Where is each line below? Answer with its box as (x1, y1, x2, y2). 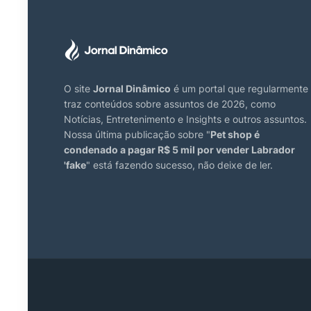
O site (64, 83, 93, 95)
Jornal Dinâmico (93, 83, 171, 95)
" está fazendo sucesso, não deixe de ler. (86, 159, 273, 171)
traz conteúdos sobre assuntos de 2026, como (64, 98, 276, 110)
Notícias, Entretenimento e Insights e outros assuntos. (64, 113, 307, 126)
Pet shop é (210, 128, 260, 141)
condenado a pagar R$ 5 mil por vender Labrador (64, 144, 295, 156)
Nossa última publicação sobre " (64, 128, 210, 141)
